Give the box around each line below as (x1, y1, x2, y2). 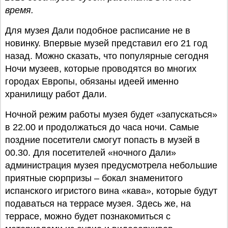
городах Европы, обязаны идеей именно (5, 76, 179, 87)
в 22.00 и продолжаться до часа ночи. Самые (5, 122, 199, 132)
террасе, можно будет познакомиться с (5, 211, 170, 221)
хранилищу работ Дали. (5, 89, 107, 99)
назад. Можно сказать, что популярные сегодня (5, 51, 209, 61)
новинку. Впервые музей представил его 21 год (5, 38, 208, 48)
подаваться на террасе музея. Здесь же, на (5, 198, 191, 209)
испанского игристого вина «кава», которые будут (5, 186, 217, 196)
